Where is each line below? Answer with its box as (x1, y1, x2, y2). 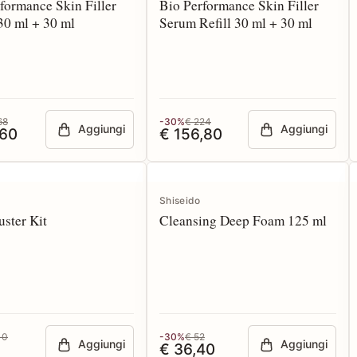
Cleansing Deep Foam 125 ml (220, 211, 327, 229)
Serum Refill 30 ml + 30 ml (159, 14, 312, 32)
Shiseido (159, 194, 201, 206)
